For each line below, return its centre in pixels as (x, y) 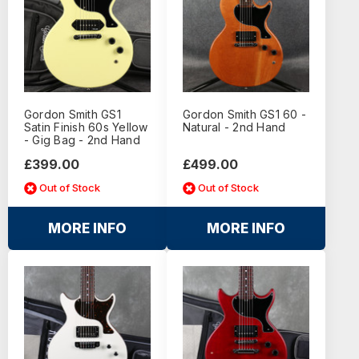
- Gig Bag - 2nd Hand (82, 139)
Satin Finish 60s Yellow (86, 127)
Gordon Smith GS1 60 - (244, 114)
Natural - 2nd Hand (234, 127)
